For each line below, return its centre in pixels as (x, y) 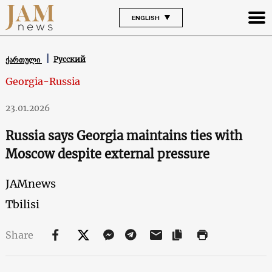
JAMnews (30, 183)
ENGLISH (145, 17)
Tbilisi (22, 204)
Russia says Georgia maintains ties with (124, 135)
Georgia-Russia (42, 81)
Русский (69, 59)
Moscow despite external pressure (107, 154)
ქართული (23, 59)
